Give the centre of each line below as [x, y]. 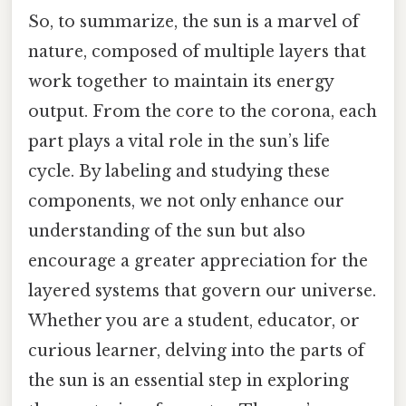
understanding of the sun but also [167, 231]
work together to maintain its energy [181, 81]
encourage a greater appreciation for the [198, 261]
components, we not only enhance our [186, 201]
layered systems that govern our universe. [202, 290]
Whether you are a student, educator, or [194, 320]
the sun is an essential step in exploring [188, 380]
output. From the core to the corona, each [203, 111]
